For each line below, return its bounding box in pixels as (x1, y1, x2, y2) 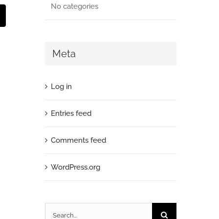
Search (44, 206, 68, 216)
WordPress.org (50, 163, 100, 172)
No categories (50, 1, 98, 11)
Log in (50, 82, 72, 91)
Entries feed (50, 109, 91, 118)
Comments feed (50, 136, 106, 145)
